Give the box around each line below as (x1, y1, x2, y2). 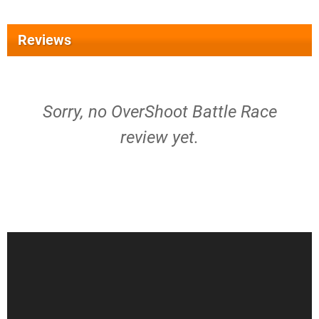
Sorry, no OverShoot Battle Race (42, 102, 277, 122)
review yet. (120, 127, 199, 147)
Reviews (18, 31, 71, 48)
